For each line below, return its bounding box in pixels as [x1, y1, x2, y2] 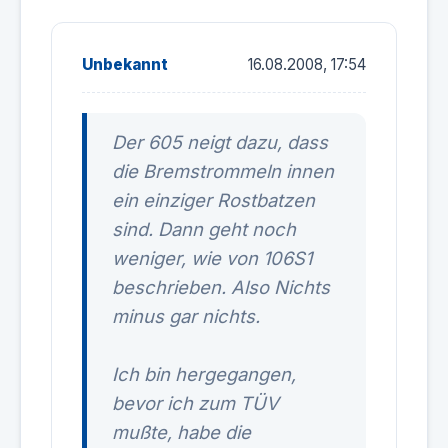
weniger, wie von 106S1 [112, 247, 312, 269]
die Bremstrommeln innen [112, 160, 334, 182]
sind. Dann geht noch [112, 218, 296, 240]
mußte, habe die [112, 421, 251, 443]
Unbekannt [82, 55, 168, 74]
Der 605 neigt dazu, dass [112, 131, 328, 153]
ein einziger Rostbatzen [112, 189, 315, 211]
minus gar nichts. [112, 305, 260, 327]
